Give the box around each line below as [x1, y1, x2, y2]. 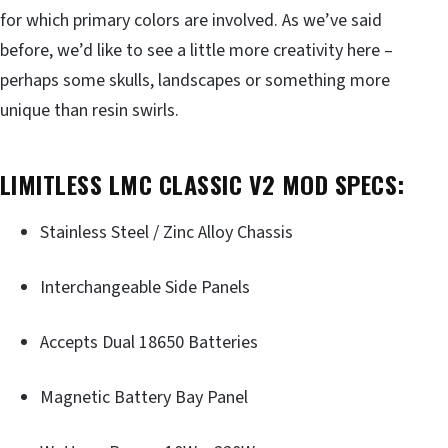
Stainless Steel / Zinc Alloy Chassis [40, 219, 293, 245]
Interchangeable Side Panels [40, 274, 250, 300]
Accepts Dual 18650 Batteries [40, 329, 258, 355]
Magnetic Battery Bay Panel [40, 384, 248, 410]
